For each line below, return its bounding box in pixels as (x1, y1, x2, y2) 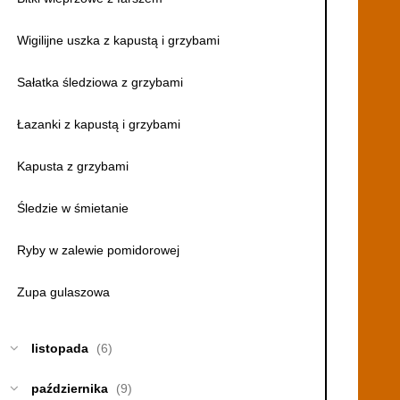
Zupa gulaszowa (16, 284, 110, 299)
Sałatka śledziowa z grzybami (16, 74, 183, 89)
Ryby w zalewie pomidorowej (16, 242, 179, 257)
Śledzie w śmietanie (16, 200, 129, 215)
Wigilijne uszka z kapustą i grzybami (16, 32, 220, 47)
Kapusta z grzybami (16, 158, 129, 173)
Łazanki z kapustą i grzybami (16, 116, 180, 131)
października (30, 381, 108, 396)
